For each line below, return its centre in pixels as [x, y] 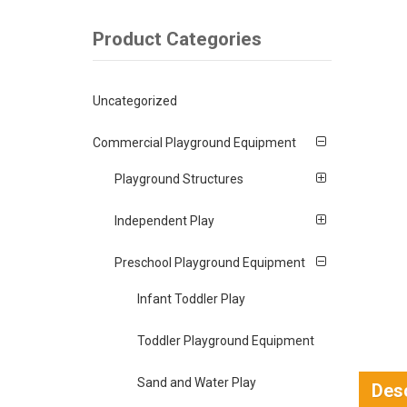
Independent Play [165, 220]
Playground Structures [179, 179]
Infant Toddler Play [191, 298]
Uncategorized [135, 101]
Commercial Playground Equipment [194, 143]
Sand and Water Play [196, 382]
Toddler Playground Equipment [225, 340]
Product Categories [177, 39]
